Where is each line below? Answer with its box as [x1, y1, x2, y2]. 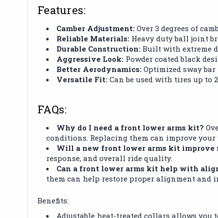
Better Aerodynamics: [56, 64, 142, 74]
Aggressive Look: [56, 54, 124, 64]
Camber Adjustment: [56, 23, 135, 33]
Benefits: [37, 195, 69, 205]
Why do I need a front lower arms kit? [56, 122, 204, 132]
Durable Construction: [56, 43, 141, 54]
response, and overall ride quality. [46, 153, 173, 163]
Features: [37, 2, 86, 17]
